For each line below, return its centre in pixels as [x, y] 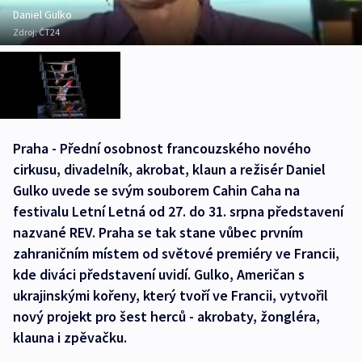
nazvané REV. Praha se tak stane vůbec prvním [158, 232]
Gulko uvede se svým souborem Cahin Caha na [156, 190]
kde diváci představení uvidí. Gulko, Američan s [159, 274]
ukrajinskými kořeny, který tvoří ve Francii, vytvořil [170, 295]
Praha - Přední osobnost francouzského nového [162, 148]
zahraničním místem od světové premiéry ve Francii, [176, 253]
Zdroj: [26, 32]
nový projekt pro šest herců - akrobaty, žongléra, [166, 316]
